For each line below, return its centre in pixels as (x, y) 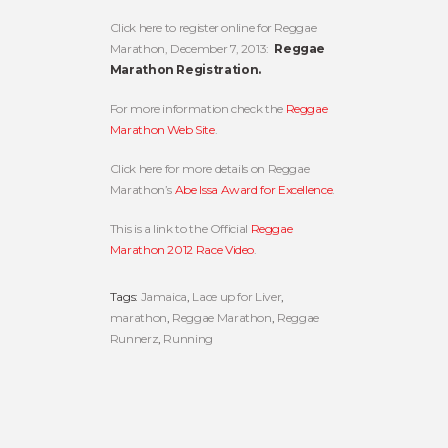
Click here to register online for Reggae (213, 27)
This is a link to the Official (180, 228)
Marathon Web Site (162, 129)
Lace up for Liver (237, 296)
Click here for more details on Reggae (209, 168)
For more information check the (197, 108)
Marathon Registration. (185, 69)
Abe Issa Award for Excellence (253, 189)
